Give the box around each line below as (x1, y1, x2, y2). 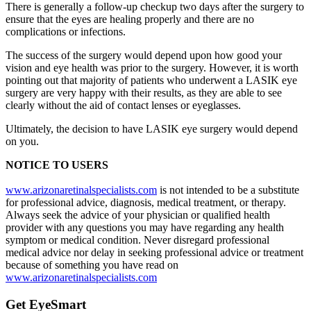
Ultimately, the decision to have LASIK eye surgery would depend (6, 122, 298, 135)
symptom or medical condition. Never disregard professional (6, 233, 269, 246)
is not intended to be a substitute (157, 183, 299, 196)
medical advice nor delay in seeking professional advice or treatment (6, 246, 303, 258)
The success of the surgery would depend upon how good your (6, 49, 282, 61)
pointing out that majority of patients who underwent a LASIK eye (6, 74, 297, 86)
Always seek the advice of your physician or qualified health (6, 208, 270, 221)
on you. (6, 135, 39, 147)
